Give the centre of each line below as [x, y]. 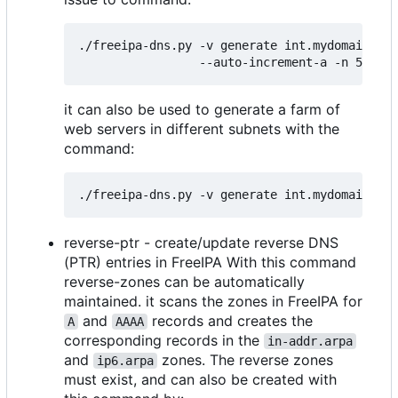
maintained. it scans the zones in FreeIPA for [213, 302]
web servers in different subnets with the [202, 129]
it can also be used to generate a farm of [202, 110]
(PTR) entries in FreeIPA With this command [210, 263]
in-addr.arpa [310, 342]
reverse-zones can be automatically [184, 282]
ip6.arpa [125, 361]
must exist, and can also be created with [200, 380]
